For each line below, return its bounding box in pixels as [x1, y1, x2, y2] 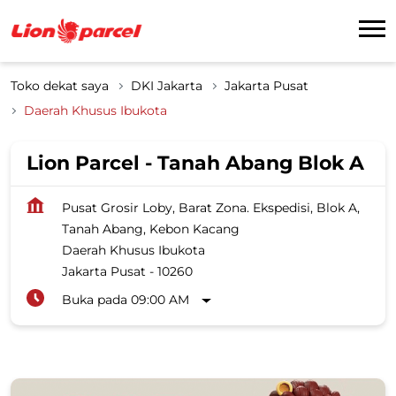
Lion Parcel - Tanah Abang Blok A [27, 150, 364, 175]
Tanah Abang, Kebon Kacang [62, 220, 240, 237]
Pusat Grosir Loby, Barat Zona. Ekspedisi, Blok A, [62, 199, 360, 216]
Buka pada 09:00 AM [62, 291, 189, 308]
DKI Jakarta [131, 77, 202, 94]
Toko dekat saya [11, 77, 109, 94]
